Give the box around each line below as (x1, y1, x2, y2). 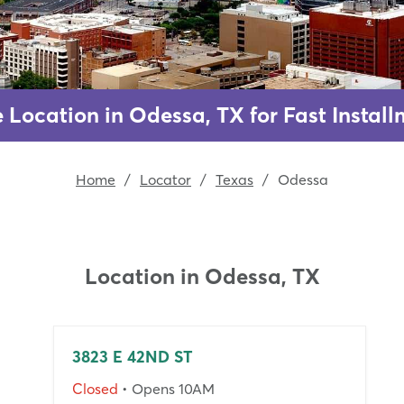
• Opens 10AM (117, 380, 215, 398)
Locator (140, 170, 191, 188)
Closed (71, 380, 118, 398)
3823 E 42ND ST (71, 346, 193, 367)
